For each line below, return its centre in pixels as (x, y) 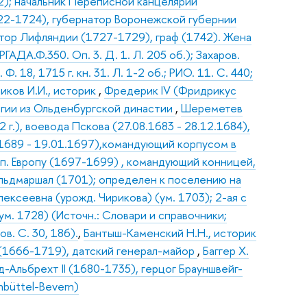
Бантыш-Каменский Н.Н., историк (170, 233)
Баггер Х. (226, 251)
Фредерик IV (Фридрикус (171, 90)
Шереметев (212, 108)
